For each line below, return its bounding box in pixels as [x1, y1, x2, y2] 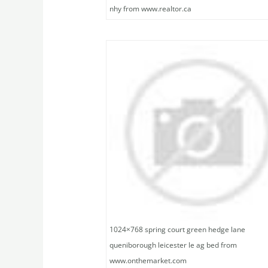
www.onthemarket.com [109, 255, 187, 266]
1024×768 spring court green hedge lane [109, 224, 246, 235]
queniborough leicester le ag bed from [109, 240, 237, 251]
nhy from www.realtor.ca [109, 3, 192, 14]
